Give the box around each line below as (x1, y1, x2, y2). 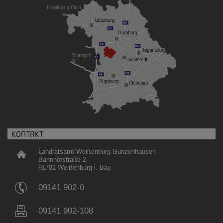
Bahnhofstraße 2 (38, 155, 86, 163)
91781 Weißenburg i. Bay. (38, 163, 112, 171)
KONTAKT (11, 129, 44, 138)
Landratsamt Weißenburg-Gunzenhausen (38, 147, 156, 155)
